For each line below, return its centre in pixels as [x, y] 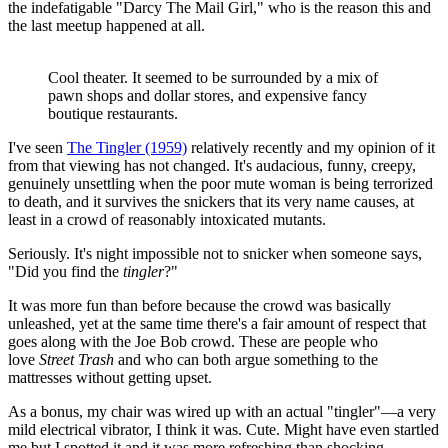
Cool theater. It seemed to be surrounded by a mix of [213, 77]
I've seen [37, 147]
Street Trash [76, 359]
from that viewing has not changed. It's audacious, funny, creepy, [212, 165]
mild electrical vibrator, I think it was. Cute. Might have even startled [223, 429]
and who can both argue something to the [246, 359]
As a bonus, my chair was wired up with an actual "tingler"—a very [222, 411]
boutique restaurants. [113, 113]
